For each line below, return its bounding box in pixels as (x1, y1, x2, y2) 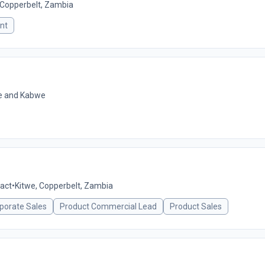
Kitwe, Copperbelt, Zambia (15, 181, 113, 190)
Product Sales (170, 202, 222, 211)
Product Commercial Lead (60, 202, 157, 211)
